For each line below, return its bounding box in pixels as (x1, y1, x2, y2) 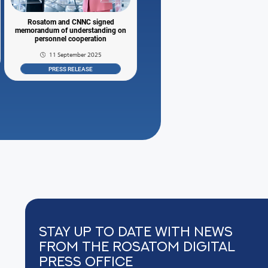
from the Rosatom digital (39, 239, 236, 254)
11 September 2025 (48, 51, 102, 59)
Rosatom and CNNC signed (27, 18, 114, 27)
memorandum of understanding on (15, 26, 127, 35)
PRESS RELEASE (48, 65, 93, 72)
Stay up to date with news (39, 224, 233, 239)
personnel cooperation (35, 35, 107, 44)
